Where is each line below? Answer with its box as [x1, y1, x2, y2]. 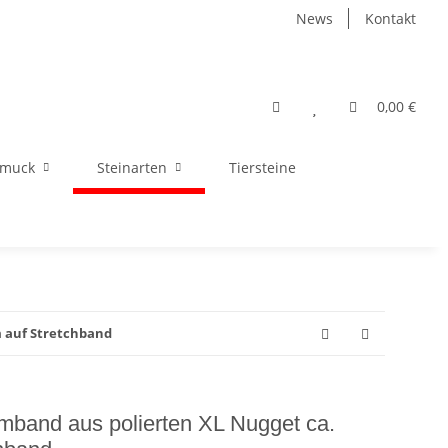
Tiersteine [229, 158, 296, 177]
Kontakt [365, 9, 416, 28]
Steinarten [97, 158, 167, 177]
